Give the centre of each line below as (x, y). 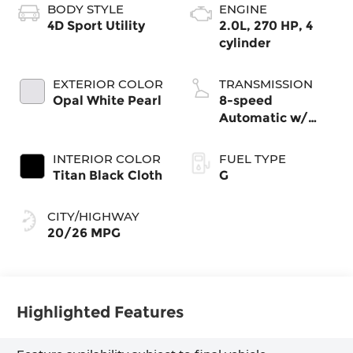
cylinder (245, 43)
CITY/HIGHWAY (94, 216)
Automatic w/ (264, 117)
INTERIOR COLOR (107, 158)
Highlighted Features (100, 312)
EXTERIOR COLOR (108, 84)
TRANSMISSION (266, 84)
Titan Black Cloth (108, 175)
